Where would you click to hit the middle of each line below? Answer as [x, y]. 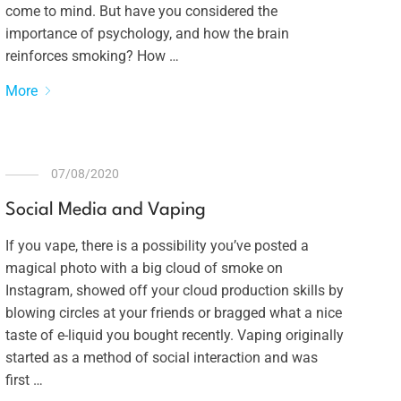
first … [24, 380]
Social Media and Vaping [105, 210]
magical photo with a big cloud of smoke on [144, 268]
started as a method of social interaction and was [161, 358]
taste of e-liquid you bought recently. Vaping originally [174, 335]
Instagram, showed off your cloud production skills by [174, 290]
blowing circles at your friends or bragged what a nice [173, 313]
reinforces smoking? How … [92, 56]
